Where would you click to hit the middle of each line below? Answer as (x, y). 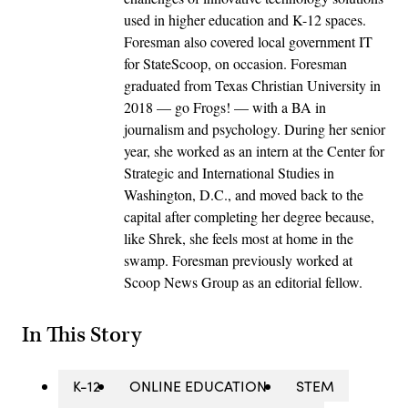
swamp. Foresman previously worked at (238, 260)
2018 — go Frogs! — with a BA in (225, 107)
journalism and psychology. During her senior (255, 128)
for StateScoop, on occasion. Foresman (235, 63)
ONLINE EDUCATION (198, 386)
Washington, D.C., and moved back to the (244, 194)
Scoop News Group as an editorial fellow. (243, 281)
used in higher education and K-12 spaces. (245, 19)
